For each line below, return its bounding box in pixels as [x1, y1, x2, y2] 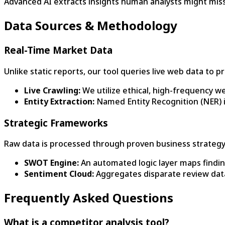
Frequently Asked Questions [4, 189, 173, 206]
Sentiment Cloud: [24, 168, 94, 180]
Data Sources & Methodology [4, 17, 177, 34]
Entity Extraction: [24, 95, 94, 107]
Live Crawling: [24, 84, 80, 96]
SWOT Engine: [24, 157, 79, 169]
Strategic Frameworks [4, 116, 108, 129]
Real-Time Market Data [4, 44, 113, 57]
